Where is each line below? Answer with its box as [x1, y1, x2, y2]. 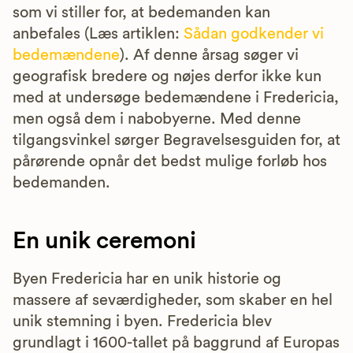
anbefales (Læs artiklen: [13, 26, 184, 42]
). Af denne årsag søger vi [120, 47, 299, 63]
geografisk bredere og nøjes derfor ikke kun [13, 69, 321, 84]
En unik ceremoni [13, 229, 196, 253]
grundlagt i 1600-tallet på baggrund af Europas [13, 335, 340, 351]
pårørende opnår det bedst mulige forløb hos [13, 154, 327, 169]
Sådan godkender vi [184, 26, 324, 42]
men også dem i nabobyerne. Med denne [13, 111, 301, 127]
